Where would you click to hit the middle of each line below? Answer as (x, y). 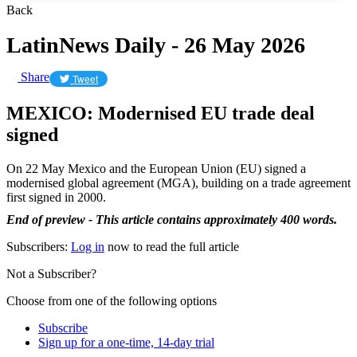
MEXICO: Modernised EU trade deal (161, 113)
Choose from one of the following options (112, 300)
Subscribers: (39, 246)
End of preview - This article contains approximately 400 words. (172, 219)
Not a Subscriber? (51, 273)
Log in (88, 246)
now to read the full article (172, 246)
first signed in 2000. (56, 197)
